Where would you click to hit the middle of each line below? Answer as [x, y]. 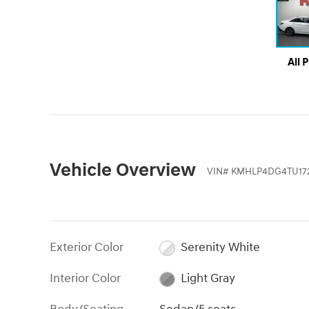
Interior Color [85, 279]
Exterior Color [87, 248]
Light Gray [208, 279]
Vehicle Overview [123, 171]
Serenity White [220, 248]
